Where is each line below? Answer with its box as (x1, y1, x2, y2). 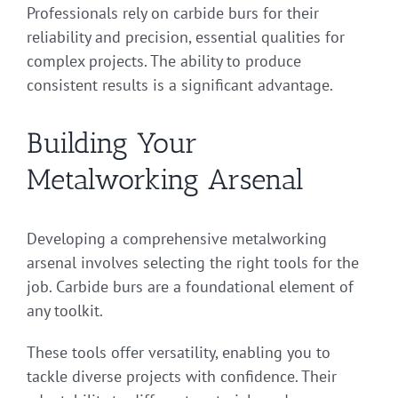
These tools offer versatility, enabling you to (27, 341, 330, 362)
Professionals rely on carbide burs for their (27, 2, 319, 23)
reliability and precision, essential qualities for (27, 26, 345, 47)
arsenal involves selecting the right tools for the (27, 251, 359, 273)
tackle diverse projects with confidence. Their (27, 365, 337, 386)
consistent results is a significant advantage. (27, 74, 333, 95)
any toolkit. (27, 299, 103, 321)
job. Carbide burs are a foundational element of (27, 275, 354, 297)
